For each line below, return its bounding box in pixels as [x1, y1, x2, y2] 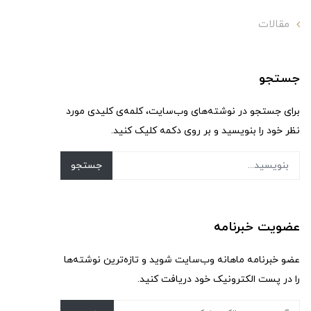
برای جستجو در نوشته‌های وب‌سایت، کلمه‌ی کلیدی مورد [66, 105, 300, 118]
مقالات [258, 17, 289, 32]
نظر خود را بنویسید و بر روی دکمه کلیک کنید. [111, 124, 300, 137]
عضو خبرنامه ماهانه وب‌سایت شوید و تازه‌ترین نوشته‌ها [64, 253, 300, 267]
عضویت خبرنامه [214, 219, 300, 236]
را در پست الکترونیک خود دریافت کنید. [137, 273, 300, 286]
